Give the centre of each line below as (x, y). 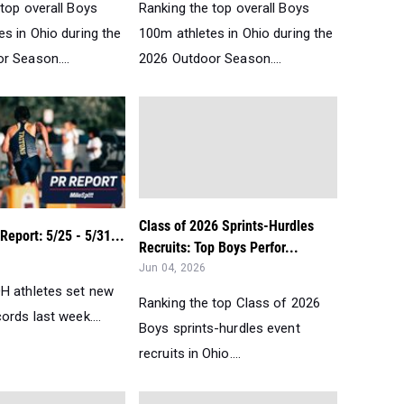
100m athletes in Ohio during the (236, 33)
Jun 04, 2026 (173, 267)
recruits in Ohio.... (190, 353)
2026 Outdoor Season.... (211, 58)
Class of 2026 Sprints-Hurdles (226, 225)
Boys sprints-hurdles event (220, 328)
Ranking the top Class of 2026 (230, 303)
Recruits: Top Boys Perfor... (219, 247)
